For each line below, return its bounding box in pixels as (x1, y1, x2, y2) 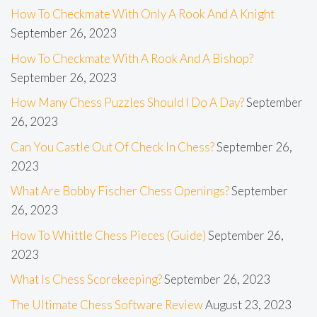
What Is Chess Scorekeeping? (11, 272, 162, 287)
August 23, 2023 (205, 296, 292, 312)
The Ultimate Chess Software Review (11, 296, 203, 312)
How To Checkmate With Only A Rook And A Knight (11, 6, 275, 22)
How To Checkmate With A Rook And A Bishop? (11, 50, 253, 66)
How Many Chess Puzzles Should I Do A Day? (11, 95, 244, 110)
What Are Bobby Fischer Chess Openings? (11, 183, 229, 199)
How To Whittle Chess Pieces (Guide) (11, 227, 206, 243)
